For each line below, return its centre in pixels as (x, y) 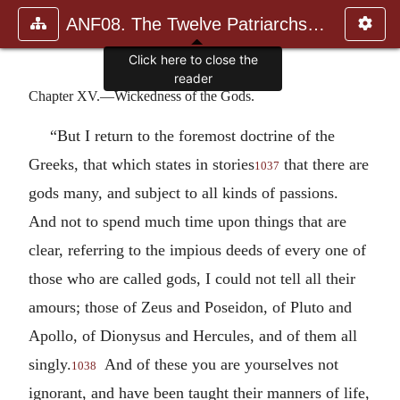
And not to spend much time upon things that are (187, 221)
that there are (324, 164)
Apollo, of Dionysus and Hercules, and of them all (193, 335)
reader (193, 79)
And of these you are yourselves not (217, 364)
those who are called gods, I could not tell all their (192, 278)
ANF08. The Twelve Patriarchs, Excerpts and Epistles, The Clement (316, 24)
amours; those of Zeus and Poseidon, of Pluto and (190, 307)
